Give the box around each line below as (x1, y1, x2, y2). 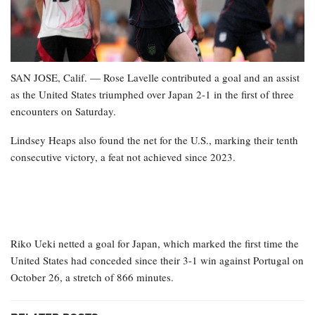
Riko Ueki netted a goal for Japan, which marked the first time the (11, 236, 299, 251)
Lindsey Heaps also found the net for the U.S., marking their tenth (11, 133, 298, 148)
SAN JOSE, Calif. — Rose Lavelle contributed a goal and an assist (11, 70, 300, 85)
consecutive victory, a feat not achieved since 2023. (11, 150, 236, 165)
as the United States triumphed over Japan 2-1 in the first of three (11, 87, 294, 102)
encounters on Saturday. (11, 104, 116, 119)
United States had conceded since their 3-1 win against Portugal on (11, 253, 304, 268)
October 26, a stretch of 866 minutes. (11, 270, 174, 285)
